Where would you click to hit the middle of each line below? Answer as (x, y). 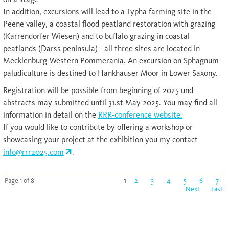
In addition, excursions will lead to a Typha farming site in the (107, 12)
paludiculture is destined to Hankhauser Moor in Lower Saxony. (110, 73)
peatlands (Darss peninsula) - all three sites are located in (101, 49)
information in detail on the (51, 115)
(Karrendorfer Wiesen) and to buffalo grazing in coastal (96, 36)
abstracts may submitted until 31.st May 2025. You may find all (110, 103)
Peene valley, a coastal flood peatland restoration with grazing (109, 24)
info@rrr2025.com (33, 152)
